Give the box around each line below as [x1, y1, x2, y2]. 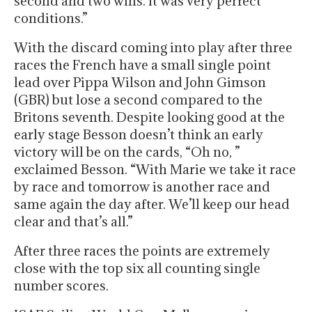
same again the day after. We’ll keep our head [14, 196, 290, 213]
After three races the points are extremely [14, 242, 270, 260]
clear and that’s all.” [14, 213, 133, 231]
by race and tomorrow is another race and [14, 178, 270, 196]
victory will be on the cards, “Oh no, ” [14, 143, 240, 161]
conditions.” [14, 10, 88, 27]
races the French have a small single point [14, 56, 271, 74]
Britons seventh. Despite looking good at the [14, 109, 285, 126]
